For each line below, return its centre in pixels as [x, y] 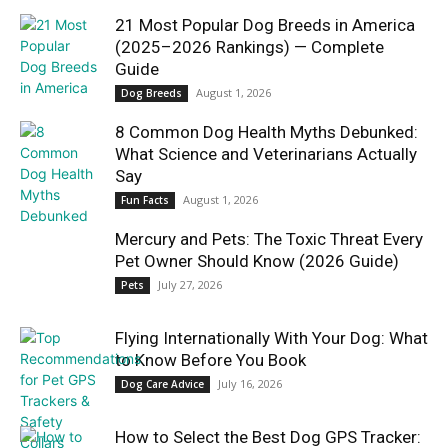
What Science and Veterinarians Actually [266, 153]
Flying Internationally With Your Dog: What [271, 337]
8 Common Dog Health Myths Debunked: [266, 131]
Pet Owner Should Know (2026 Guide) [257, 260]
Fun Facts [145, 199]
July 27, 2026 [190, 284]
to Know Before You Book [210, 359]
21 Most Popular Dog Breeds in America [265, 24]
